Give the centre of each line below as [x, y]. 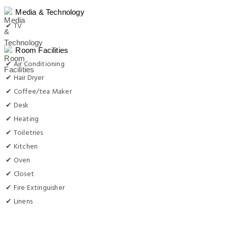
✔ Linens [19, 202]
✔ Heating [22, 119]
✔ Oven [18, 160]
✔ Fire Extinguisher [35, 188]
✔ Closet [20, 174]
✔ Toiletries [24, 133]
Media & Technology [50, 12]
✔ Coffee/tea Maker [39, 92]
